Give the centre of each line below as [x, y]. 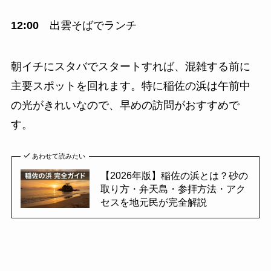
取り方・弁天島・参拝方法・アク [173, 189]
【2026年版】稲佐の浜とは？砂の [174, 176]
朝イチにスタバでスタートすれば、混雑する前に [130, 67]
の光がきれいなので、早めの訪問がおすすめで [125, 106]
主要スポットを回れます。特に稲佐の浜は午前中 [130, 86]
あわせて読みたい [59, 156]
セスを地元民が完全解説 [153, 202]
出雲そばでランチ [87, 26]
